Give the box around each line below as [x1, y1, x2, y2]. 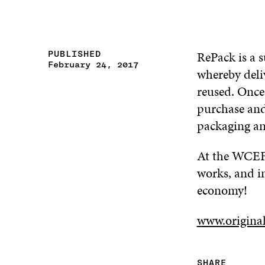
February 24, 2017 [47, 59, 138, 70]
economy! [196, 181, 247, 200]
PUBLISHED [47, 49, 101, 60]
